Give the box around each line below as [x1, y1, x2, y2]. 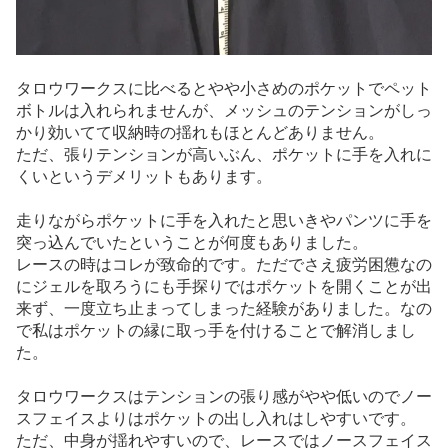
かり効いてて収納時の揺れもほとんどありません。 [16, 123, 384, 141]
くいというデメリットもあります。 [16, 167, 272, 185]
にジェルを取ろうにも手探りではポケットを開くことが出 [16, 278, 432, 296]
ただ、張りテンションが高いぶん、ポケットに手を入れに [16, 145, 432, 163]
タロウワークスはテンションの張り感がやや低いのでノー [16, 388, 432, 406]
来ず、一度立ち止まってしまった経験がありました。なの [16, 300, 432, 318]
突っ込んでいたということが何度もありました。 [16, 234, 368, 252]
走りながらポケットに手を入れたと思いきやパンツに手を [16, 212, 432, 230]
